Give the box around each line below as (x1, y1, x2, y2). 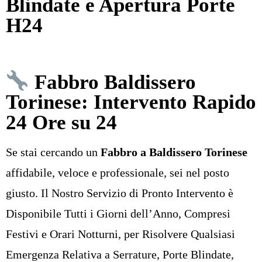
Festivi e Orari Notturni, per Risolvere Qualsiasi (6, 227, 235, 241)
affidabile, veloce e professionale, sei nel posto (6, 166, 229, 180)
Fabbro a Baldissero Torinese (101, 146, 247, 159)
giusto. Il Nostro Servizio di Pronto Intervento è (6, 187, 233, 200)
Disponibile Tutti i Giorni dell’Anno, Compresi (6, 207, 230, 220)
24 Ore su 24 (6, 111, 117, 135)
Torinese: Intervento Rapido (6, 91, 256, 114)
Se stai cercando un (6, 146, 101, 159)
